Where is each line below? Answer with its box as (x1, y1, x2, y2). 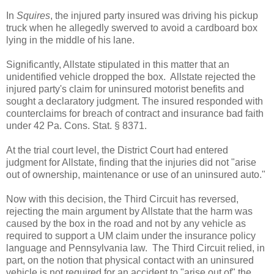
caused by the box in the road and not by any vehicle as (6, 218, 246, 229)
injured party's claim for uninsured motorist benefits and (6, 83, 244, 94)
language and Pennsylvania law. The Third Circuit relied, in (6, 242, 265, 253)
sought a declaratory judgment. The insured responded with (6, 95, 263, 106)
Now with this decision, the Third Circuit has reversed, (6, 193, 239, 204)
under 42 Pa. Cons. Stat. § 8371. (6, 120, 147, 131)
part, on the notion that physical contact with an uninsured (6, 254, 254, 265)
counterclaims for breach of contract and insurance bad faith (6, 108, 264, 119)
